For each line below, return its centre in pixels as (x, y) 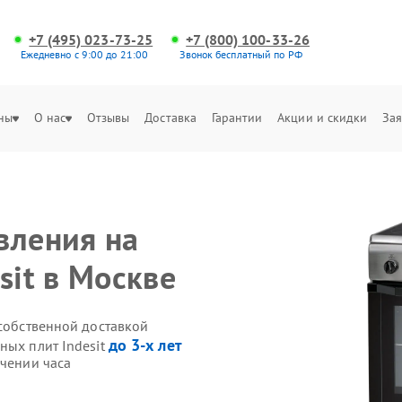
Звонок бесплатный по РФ (241, 54)
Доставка (171, 118)
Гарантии (237, 118)
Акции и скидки (323, 118)
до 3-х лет (145, 345)
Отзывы (108, 118)
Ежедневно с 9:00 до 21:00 (84, 54)
